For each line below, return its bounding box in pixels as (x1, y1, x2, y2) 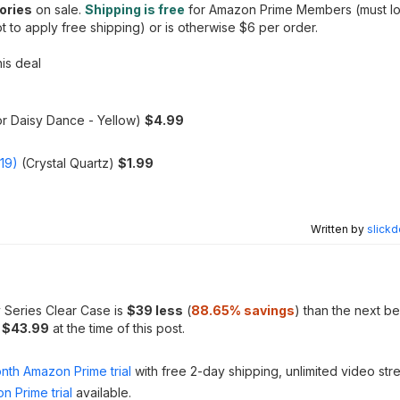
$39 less (127, 303, 183, 318)
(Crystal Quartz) (18, 155, 118, 171)
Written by (311, 222, 367, 236)
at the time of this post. (49, 321, 185, 336)
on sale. (32, 2, 85, 17)
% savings (229, 303, 295, 318)
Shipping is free (85, 2, 185, 17)
